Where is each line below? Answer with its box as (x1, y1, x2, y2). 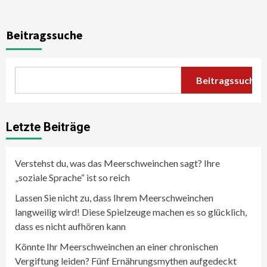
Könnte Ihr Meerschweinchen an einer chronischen (15, 241, 218, 252)
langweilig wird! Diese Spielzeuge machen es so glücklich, (15, 206, 247, 218)
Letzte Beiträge (6, 120, 90, 134)
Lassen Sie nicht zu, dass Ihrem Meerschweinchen (15, 192, 213, 203)
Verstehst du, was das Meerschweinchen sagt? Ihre (15, 157, 220, 169)
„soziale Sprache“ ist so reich (15, 172, 130, 183)
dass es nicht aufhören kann (15, 221, 126, 232)
